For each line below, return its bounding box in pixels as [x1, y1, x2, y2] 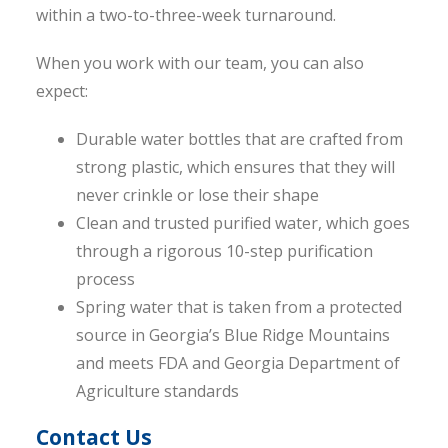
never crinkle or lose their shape [75, 184, 319, 207]
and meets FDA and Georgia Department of [75, 352, 400, 375]
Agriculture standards [75, 380, 239, 403]
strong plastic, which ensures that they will [75, 156, 395, 179]
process [75, 268, 135, 291]
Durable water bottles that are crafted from [75, 128, 403, 151]
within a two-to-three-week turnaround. [35, 4, 336, 27]
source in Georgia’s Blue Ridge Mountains [75, 324, 390, 347]
